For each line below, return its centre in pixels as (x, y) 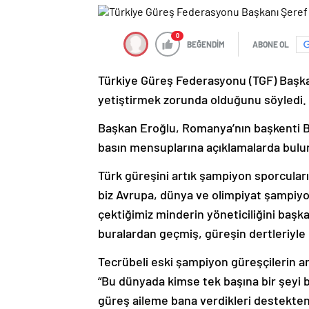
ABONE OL (271, 44)
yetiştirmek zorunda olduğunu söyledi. (202, 100)
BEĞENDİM (206, 44)
